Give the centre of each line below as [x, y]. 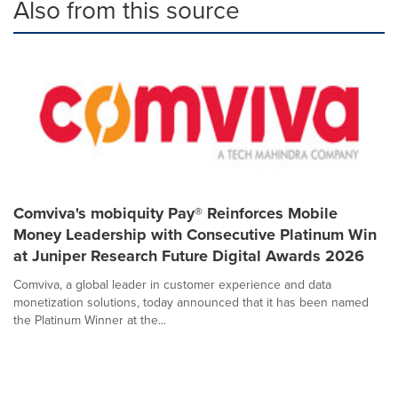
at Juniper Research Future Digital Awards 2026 [189, 256]
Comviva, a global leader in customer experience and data [172, 284]
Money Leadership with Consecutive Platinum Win [195, 235]
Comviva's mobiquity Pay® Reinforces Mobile [175, 213]
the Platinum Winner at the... [90, 320]
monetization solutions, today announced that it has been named [191, 302]
